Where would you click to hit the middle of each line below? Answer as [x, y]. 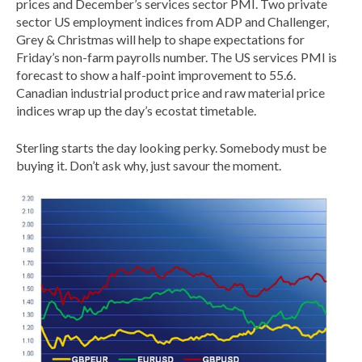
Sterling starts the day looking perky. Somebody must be [171, 147]
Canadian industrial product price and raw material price [170, 93]
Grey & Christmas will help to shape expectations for [160, 39]
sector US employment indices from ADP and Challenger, [173, 21]
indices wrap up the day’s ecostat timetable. [136, 110]
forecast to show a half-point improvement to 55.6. [156, 75]
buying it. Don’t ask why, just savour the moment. [149, 165]
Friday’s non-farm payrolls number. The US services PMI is [177, 57]
